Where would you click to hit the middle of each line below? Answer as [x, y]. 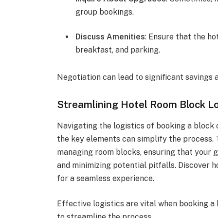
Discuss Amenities [110, 37]
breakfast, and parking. [118, 50]
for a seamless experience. [106, 179]
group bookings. [105, 12]
